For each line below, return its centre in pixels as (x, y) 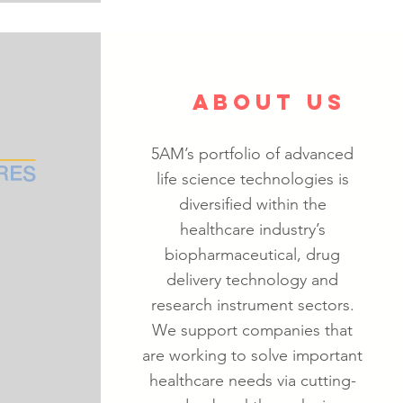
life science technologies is (252, 179)
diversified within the (252, 204)
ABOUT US (269, 102)
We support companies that (252, 330)
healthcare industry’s (252, 229)
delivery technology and (252, 280)
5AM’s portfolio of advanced (252, 154)
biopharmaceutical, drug (252, 255)
